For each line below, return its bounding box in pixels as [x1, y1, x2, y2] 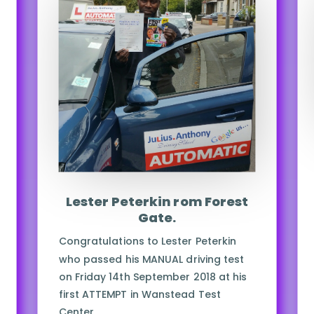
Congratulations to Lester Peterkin [58, 234, 236, 250]
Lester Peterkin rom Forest [65, 193, 249, 211]
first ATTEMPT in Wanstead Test [58, 287, 221, 302]
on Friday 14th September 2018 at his [58, 270, 247, 285]
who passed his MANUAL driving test [58, 252, 245, 267]
